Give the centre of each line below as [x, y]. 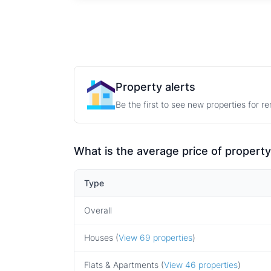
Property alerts [155, 87]
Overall [98, 211]
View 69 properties [155, 238]
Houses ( [101, 238]
